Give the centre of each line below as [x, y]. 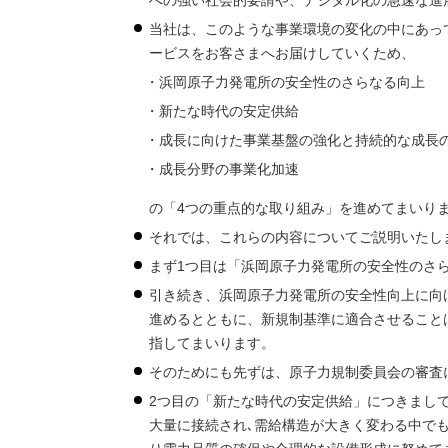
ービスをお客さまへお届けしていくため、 [282, 53]
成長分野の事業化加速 [229, 169]
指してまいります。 [212, 343]
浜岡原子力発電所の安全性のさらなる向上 [292, 82]
